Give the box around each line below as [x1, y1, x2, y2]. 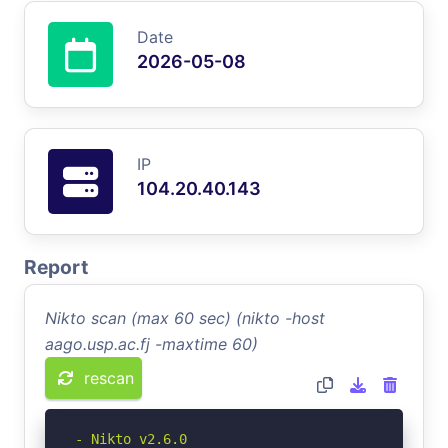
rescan [84, 367, 134, 388]
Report [24, 254, 88, 279]
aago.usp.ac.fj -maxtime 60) [45, 333, 258, 354]
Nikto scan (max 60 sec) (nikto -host [45, 307, 325, 328]
